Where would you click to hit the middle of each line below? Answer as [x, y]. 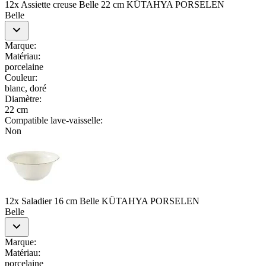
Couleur [20, 77]
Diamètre [22, 99]
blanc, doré [26, 88]
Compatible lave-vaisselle [53, 120]
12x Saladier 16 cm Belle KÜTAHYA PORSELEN [102, 201]
